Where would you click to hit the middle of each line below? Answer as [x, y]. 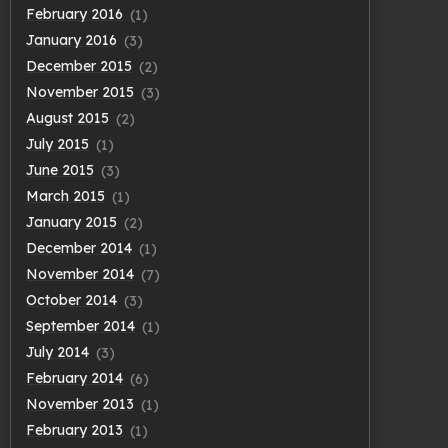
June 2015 [60, 170]
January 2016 [71, 40]
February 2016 [74, 14]
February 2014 [74, 378]
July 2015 [57, 144]
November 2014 [80, 274]
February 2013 [74, 430]
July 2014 [57, 352]
